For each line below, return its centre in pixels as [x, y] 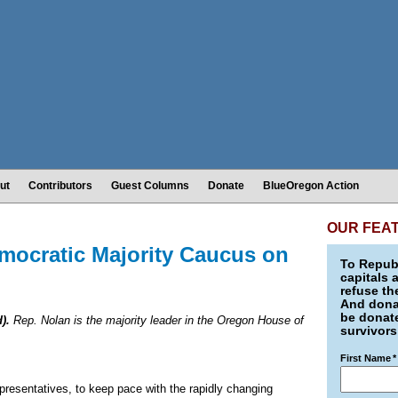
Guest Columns [150, 186]
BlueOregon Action [311, 186]
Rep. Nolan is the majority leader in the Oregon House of [157, 320]
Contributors [60, 186]
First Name [366, 358]
